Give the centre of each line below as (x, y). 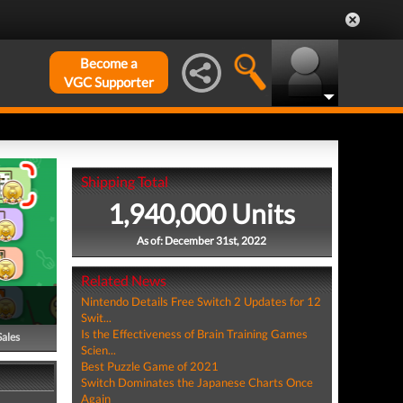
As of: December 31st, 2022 (202, 241)
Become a (109, 63)
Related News (123, 280)
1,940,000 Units (202, 213)
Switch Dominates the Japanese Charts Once (197, 382)
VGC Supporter (109, 82)
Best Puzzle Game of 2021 (149, 366)
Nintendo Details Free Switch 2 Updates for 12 (201, 301)
